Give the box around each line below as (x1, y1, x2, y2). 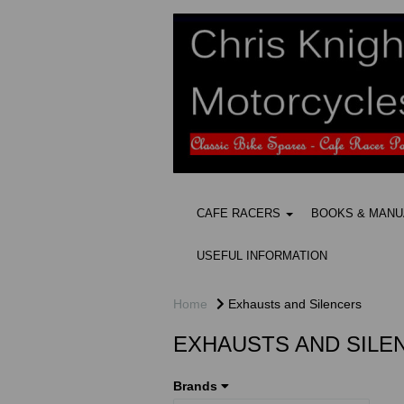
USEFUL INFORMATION (197, 249, 327, 263)
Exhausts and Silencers (225, 297, 362, 312)
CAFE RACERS (197, 207, 284, 221)
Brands (173, 379, 221, 394)
